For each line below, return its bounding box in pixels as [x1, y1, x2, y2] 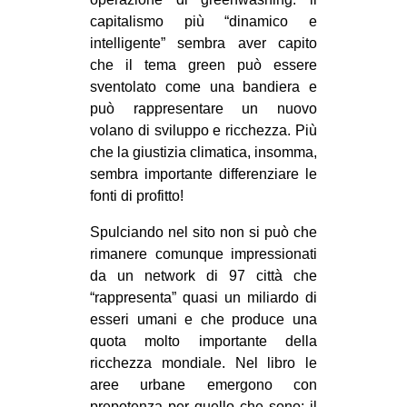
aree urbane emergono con [90, 377, 317, 393]
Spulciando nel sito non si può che [90, 224, 317, 241]
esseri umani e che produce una [90, 312, 317, 328]
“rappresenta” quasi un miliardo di [90, 290, 317, 306]
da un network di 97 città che [90, 268, 317, 284]
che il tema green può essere [90, 57, 317, 74]
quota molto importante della [90, 333, 317, 350]
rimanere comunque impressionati [90, 246, 317, 263]
